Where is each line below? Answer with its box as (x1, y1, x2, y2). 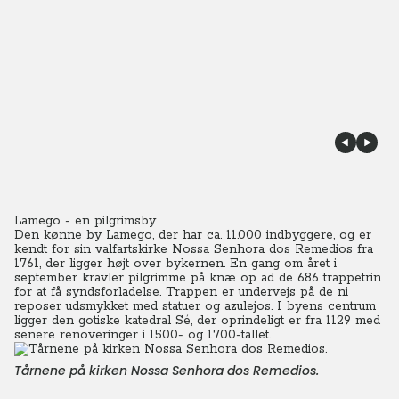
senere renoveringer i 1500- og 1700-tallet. (14, 327, 271, 343)
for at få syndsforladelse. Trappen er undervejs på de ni (14, 284, 348, 300)
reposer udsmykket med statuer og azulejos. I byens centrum (14, 298, 376, 314)
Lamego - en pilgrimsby (14, 213, 156, 229)
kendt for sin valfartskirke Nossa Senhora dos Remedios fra (14, 241, 373, 257)
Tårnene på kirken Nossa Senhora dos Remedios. (14, 362, 319, 379)
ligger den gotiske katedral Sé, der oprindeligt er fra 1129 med (14, 313, 380, 329)
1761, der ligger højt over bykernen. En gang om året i (14, 256, 337, 272)
